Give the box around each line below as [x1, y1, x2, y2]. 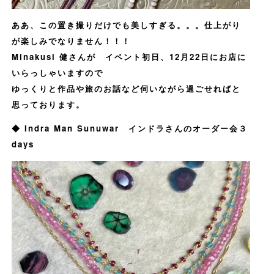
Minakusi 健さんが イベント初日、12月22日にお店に [11, 51, 246, 63]
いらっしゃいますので [11, 67, 103, 79]
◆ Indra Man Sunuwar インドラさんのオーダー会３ [11, 122, 248, 135]
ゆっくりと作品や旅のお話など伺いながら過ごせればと [11, 83, 241, 95]
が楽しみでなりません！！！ [11, 35, 131, 47]
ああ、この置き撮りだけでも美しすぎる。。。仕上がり [11, 19, 241, 31]
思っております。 [11, 98, 85, 111]
